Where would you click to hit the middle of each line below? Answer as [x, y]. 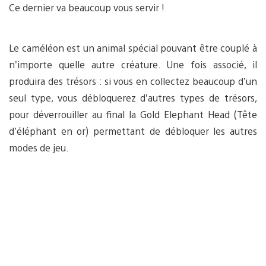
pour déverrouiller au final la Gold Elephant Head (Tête [133, 114]
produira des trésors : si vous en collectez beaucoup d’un [133, 81]
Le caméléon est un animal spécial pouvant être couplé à [133, 47]
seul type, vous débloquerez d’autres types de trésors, [133, 97]
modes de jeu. [39, 147]
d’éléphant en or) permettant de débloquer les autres [133, 131]
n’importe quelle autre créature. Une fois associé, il [133, 64]
